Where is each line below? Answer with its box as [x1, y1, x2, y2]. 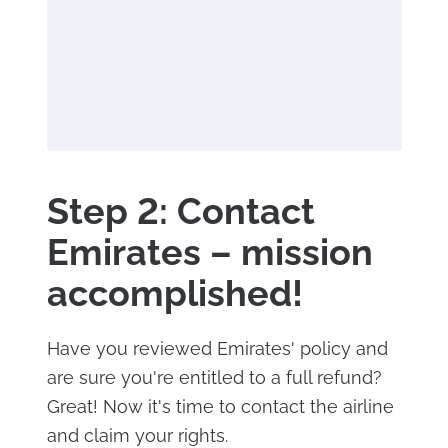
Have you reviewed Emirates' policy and [46, 338, 388, 359]
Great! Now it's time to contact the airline [46, 396, 394, 417]
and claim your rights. [46, 425, 228, 446]
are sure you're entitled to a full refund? [46, 367, 382, 388]
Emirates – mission [46, 231, 373, 273]
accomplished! [46, 272, 303, 314]
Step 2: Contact [46, 190, 315, 232]
